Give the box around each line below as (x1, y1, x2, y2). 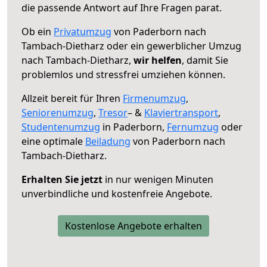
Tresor (98, 105, 128, 119)
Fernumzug (167, 120, 219, 133)
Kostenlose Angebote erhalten (65, 219, 202, 232)
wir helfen (133, 53, 182, 67)
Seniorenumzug (21, 105, 94, 119)
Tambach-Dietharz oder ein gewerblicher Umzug (21, 39, 241, 52)
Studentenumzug (21, 120, 100, 133)
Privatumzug (54, 24, 111, 38)
